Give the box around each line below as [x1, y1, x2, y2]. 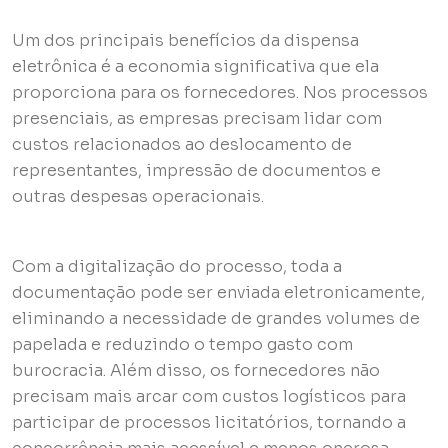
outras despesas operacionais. [12, 186, 264, 208]
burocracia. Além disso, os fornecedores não [12, 360, 380, 382]
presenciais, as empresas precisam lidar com [12, 108, 382, 130]
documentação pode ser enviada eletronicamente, [12, 282, 425, 304]
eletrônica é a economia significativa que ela [12, 56, 379, 78]
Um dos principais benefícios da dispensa [12, 30, 359, 52]
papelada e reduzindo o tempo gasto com [12, 334, 353, 356]
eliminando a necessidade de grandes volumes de [12, 308, 420, 330]
